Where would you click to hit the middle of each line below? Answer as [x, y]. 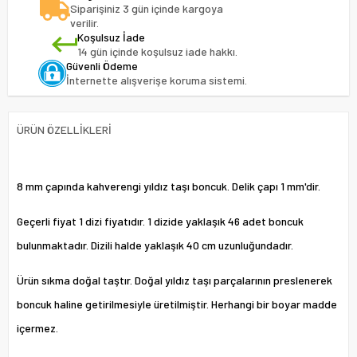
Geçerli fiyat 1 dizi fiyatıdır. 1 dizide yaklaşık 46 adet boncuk [160, 221]
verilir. [84, 23]
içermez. [37, 328]
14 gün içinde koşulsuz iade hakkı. [157, 51]
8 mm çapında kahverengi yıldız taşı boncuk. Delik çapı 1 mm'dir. [169, 186]
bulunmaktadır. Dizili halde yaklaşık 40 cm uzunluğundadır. [155, 245]
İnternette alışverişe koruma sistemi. [156, 80]
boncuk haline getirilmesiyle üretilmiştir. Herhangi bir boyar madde [177, 304]
